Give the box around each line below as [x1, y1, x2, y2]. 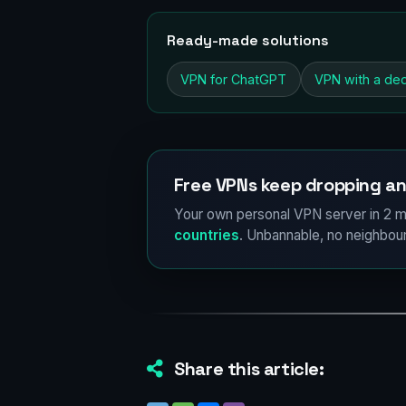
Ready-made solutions [166, 30, 329, 50]
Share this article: [169, 357, 324, 382]
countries [173, 226, 239, 244]
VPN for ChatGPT [180, 71, 287, 87]
